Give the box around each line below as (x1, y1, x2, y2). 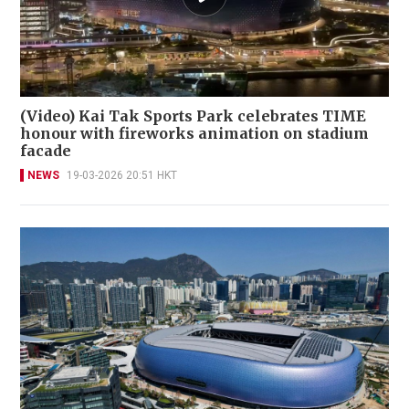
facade (20, 142, 71, 161)
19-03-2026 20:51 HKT (67, 169, 177, 183)
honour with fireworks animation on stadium (20, 124, 369, 143)
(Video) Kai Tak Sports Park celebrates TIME (20, 107, 366, 126)
